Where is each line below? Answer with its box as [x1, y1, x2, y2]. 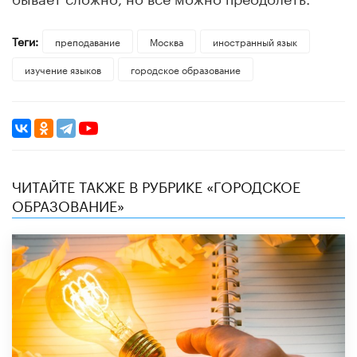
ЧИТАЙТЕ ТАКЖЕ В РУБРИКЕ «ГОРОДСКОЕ [12, 174, 300, 197]
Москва [149, 33, 183, 49]
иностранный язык [212, 33, 297, 49]
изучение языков [25, 61, 101, 77]
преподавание [54, 33, 120, 49]
